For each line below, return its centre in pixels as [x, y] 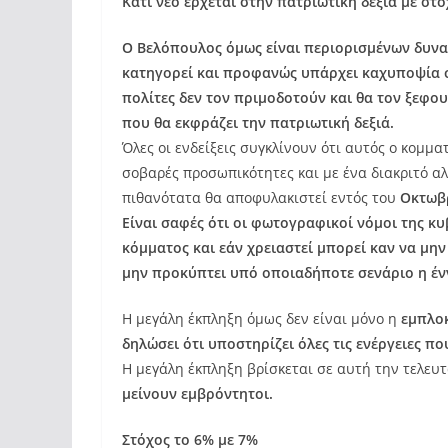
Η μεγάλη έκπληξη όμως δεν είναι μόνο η [261, 318]
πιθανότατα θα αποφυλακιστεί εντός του [259, 197]
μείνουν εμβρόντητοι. [197, 393]
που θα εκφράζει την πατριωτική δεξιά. [258, 122]
